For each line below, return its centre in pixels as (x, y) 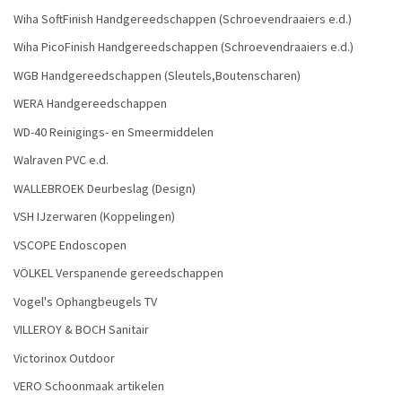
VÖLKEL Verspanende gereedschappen (118, 273)
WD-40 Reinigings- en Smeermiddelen (114, 131)
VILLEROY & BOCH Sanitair (81, 330)
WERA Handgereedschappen (90, 104)
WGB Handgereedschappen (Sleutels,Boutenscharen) (157, 75)
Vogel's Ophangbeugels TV (85, 301)
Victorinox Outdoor (64, 358)
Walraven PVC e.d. (61, 160)
